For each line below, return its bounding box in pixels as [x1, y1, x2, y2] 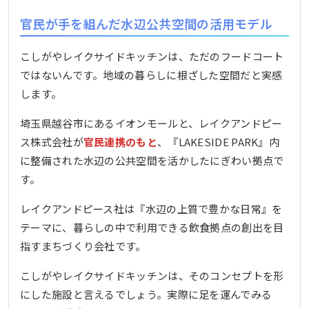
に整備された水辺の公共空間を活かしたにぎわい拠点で [20, 153, 284, 168]
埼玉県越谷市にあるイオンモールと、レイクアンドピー [20, 116, 283, 131]
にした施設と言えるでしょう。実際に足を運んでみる [20, 287, 272, 302]
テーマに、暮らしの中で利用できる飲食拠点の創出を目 [20, 220, 284, 235]
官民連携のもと [83, 134, 157, 150]
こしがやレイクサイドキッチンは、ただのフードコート [20, 49, 284, 64]
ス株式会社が [20, 134, 83, 150]
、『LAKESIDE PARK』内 [157, 134, 280, 150]
